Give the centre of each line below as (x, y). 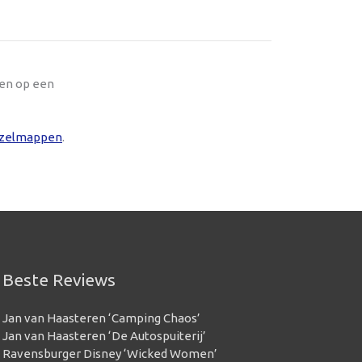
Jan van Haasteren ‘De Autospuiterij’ (104, 335)
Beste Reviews (59, 279)
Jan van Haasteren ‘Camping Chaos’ (101, 318)
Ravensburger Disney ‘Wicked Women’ (109, 353)
